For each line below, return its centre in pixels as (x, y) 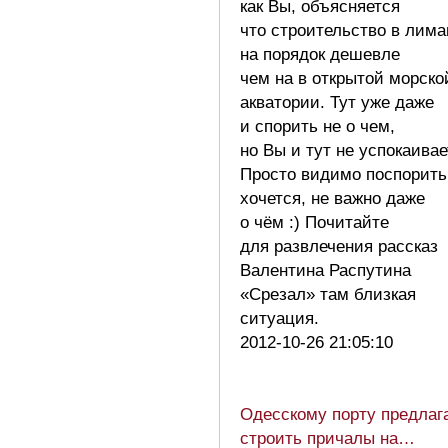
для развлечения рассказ (339, 246)
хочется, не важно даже (332, 198)
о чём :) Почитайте (314, 222)
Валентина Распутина (325, 270)
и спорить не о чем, (317, 126)
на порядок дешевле (320, 54)
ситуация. (284, 318)
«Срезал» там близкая (328, 294)
